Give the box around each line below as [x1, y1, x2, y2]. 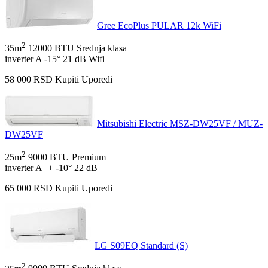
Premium [72, 152, 106, 163]
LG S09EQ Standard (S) [95, 240, 188, 251]
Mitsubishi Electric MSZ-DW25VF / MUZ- [97, 118, 263, 129]
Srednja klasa [77, 42, 127, 53]
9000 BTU [26, 152, 72, 163]
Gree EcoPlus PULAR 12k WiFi [97, 20, 221, 31]
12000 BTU [26, 42, 77, 53]
